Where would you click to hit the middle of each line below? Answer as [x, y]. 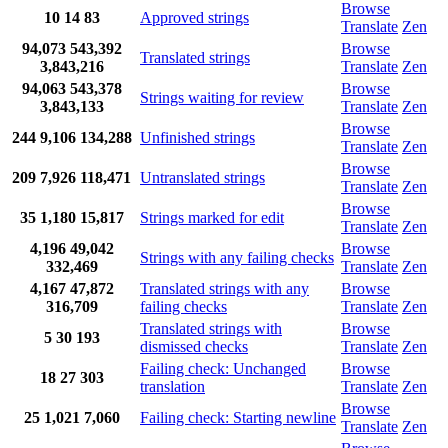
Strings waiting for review [222, 98]
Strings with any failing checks [237, 258]
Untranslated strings [202, 178]
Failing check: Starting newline [238, 418]
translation [172, 387]
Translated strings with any [224, 289]
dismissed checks [194, 347]
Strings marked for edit [212, 218]
